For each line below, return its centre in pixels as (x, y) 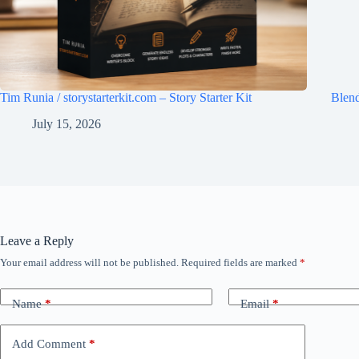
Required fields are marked (240, 262)
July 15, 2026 (67, 123)
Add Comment (49, 344)
